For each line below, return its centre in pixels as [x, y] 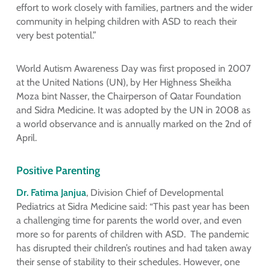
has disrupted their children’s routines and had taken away [133, 248]
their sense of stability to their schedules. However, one [128, 262]
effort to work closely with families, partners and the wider [134, 8]
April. [26, 138]
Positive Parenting [58, 171]
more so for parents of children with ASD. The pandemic [132, 234]
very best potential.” [56, 36]
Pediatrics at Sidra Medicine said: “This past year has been [133, 206]
